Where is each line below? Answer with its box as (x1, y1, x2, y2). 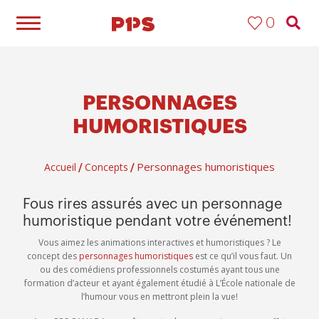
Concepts (85, 160, 128, 174)
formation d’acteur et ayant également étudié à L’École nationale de (23, 277, 296, 289)
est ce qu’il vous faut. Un (193, 250, 292, 262)
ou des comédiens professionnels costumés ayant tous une (39, 263, 280, 276)
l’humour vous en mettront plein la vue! (81, 291, 238, 303)
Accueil (44, 160, 76, 174)
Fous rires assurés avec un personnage (23, 197, 282, 211)
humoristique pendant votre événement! (23, 214, 292, 229)
